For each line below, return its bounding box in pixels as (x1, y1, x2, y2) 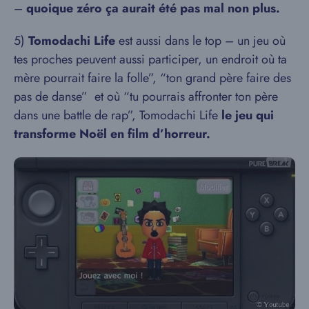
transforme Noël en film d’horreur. (14, 125, 210, 143)
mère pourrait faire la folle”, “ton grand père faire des (14, 69, 291, 88)
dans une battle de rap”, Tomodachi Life (14, 106, 221, 125)
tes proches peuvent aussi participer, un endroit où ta (14, 50, 287, 69)
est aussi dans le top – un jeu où (115, 32, 286, 50)
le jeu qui (221, 106, 274, 125)
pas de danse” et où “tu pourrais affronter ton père (14, 88, 278, 106)
